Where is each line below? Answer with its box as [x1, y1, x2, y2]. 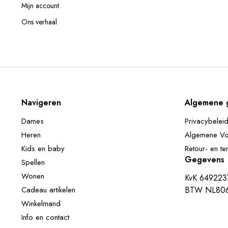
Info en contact [21, 212, 69, 223]
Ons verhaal [21, 17, 57, 27]
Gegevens [185, 154, 224, 165]
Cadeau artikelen [21, 184, 75, 195]
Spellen [21, 157, 45, 168]
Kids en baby [21, 143, 65, 154]
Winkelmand [21, 198, 61, 209]
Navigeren [21, 97, 61, 108]
